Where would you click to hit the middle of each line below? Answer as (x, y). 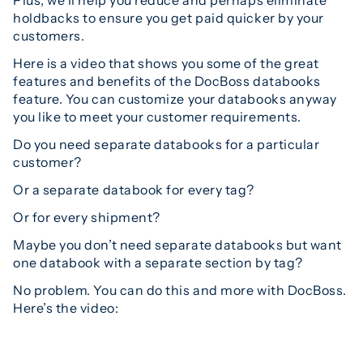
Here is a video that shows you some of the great (166, 63)
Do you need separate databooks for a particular (167, 144)
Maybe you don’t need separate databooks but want (177, 244)
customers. (49, 35)
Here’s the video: (66, 307)
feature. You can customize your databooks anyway (175, 98)
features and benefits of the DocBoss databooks (167, 81)
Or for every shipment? (87, 217)
